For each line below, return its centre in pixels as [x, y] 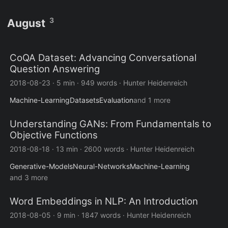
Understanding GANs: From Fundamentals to [110, 124]
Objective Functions [54, 135]
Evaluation [116, 100]
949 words [99, 83]
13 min [67, 149]
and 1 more [152, 100]
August [26, 23]
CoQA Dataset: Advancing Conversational [103, 58]
